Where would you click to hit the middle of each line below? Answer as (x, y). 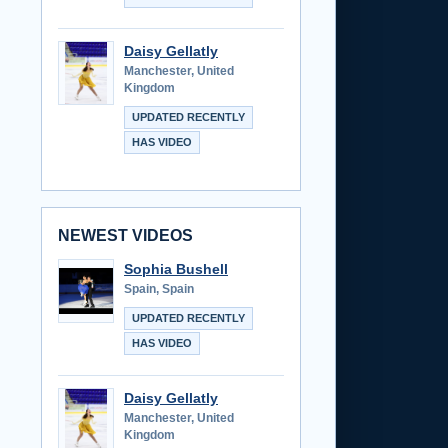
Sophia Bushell (176, 268)
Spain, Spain (159, 288)
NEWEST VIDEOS (125, 235)
